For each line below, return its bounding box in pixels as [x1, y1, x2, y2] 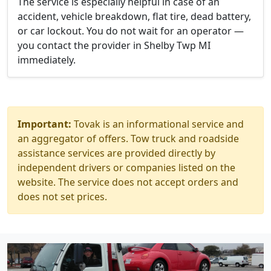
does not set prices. [18, 190, 107, 203]
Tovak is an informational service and [71, 117, 244, 131]
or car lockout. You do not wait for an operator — [18, 24, 244, 38]
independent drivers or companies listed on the [18, 161, 235, 174]
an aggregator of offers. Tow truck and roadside [18, 132, 239, 145]
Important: [18, 117, 71, 131]
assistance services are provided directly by [18, 146, 215, 160]
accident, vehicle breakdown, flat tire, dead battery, [18, 10, 251, 23]
